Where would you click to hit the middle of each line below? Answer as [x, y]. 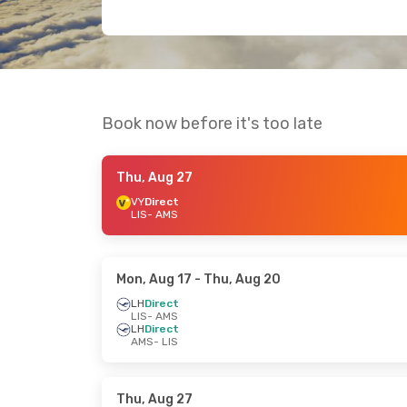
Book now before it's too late [212, 124]
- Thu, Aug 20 [236, 279]
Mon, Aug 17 [154, 279]
